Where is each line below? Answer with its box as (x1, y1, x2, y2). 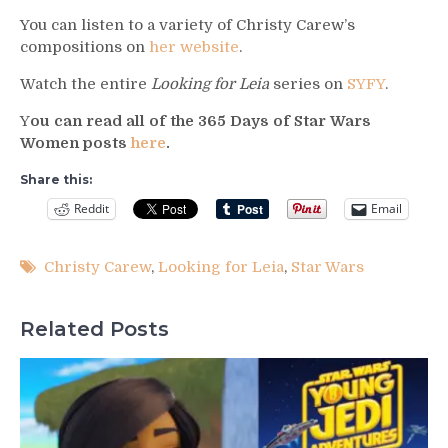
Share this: (20, 171, 92, 187)
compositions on (20, 37, 149, 56)
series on (269, 74, 347, 93)
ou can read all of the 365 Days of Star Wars (30, 111, 371, 130)
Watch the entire (20, 74, 151, 93)
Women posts (20, 133, 131, 152)
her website (149, 37, 239, 56)
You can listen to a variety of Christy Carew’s (20, 15, 355, 34)
